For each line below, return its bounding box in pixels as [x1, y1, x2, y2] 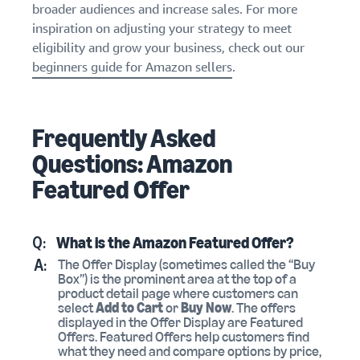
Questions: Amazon [32, 149, 232, 180]
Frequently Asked [32, 123, 216, 154]
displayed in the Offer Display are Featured [58, 313, 303, 332]
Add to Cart [93, 299, 163, 317]
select [58, 299, 93, 317]
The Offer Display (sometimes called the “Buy [58, 256, 315, 274]
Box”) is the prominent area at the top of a [58, 270, 297, 288]
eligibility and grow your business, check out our [32, 39, 305, 57]
